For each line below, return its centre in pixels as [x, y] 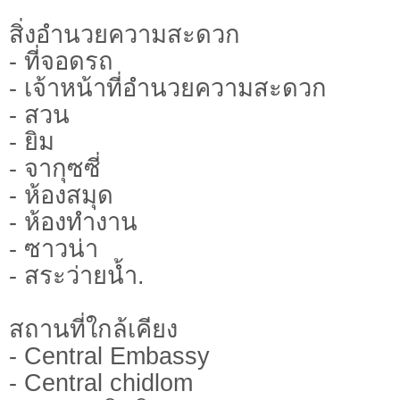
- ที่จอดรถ [61, 62]
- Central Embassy [109, 356]
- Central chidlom [101, 383]
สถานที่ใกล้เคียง [93, 329]
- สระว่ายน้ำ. [77, 276]
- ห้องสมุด [61, 196]
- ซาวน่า [54, 249]
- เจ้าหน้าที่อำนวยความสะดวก [168, 88]
